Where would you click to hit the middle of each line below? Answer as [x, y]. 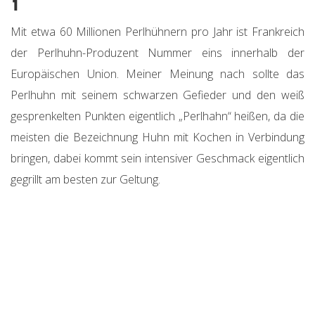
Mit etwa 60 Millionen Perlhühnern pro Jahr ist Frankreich [157, 32]
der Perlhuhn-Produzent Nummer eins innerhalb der [157, 53]
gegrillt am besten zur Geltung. [85, 180]
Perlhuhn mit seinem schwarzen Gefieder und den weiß [157, 95]
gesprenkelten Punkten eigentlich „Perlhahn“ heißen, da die [157, 116]
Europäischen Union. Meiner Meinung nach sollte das [157, 74]
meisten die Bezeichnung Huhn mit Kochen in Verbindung [157, 137]
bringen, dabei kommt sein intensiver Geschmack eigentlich [157, 159]
